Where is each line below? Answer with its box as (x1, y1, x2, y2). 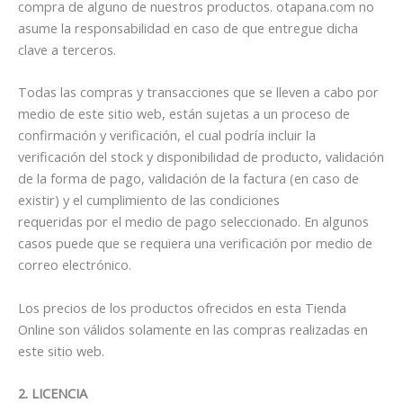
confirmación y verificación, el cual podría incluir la (18, 126, 316, 145)
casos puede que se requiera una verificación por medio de (18, 234, 372, 253)
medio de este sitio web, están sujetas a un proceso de (18, 104, 350, 123)
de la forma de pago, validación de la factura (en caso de (18, 169, 359, 188)
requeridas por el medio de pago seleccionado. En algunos (18, 212, 369, 231)
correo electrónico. (18, 255, 131, 274)
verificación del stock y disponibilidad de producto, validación (18, 148, 384, 166)
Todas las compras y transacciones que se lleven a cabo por (18, 83, 379, 102)
